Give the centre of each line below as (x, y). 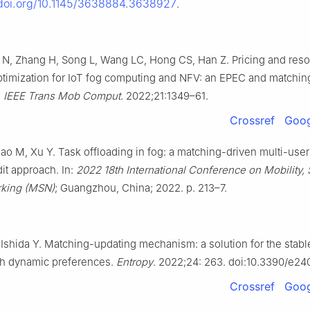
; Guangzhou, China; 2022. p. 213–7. (141, 188)
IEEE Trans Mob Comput (62, 96)
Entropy (135, 262)
